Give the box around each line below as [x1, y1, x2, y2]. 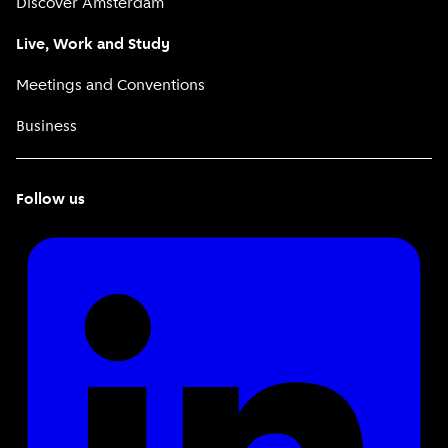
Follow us [16, 192, 85, 209]
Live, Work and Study [16, 37, 170, 54]
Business [16, 119, 77, 136]
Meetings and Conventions [16, 78, 205, 95]
